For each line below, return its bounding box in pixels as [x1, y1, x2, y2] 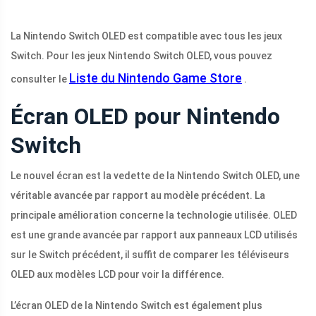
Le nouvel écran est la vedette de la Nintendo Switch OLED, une [11, 170, 300, 182]
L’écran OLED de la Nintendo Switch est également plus [11, 300, 262, 312]
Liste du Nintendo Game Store [69, 71, 242, 86]
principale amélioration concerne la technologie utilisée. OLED [11, 209, 297, 221]
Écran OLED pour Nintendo [11, 103, 280, 130]
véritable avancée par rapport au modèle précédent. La [11, 190, 265, 202]
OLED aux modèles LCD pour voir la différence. [11, 269, 224, 281]
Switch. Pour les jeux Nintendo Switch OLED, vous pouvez [11, 50, 272, 62]
